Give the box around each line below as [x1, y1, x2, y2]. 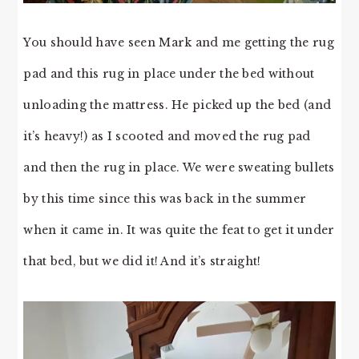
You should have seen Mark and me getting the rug [23, 34, 334, 50]
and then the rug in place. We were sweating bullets [23, 159, 335, 175]
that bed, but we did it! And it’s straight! [23, 253, 261, 268]
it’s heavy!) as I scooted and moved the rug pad [23, 128, 311, 143]
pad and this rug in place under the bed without [23, 66, 315, 81]
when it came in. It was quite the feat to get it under [23, 222, 335, 237]
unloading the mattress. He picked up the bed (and [23, 97, 332, 112]
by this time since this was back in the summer [23, 191, 307, 206]
